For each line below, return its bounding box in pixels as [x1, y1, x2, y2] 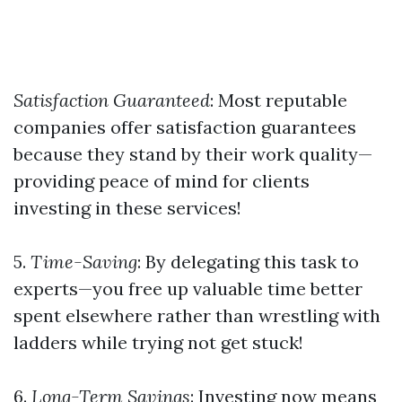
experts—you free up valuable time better [13, 277, 363, 300]
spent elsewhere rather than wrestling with [13, 304, 380, 327]
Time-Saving [26, 250, 137, 273]
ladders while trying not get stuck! [13, 331, 303, 354]
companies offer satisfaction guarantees [13, 116, 356, 138]
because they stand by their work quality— [13, 143, 372, 165]
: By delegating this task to [137, 250, 359, 273]
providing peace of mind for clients [13, 170, 310, 192]
